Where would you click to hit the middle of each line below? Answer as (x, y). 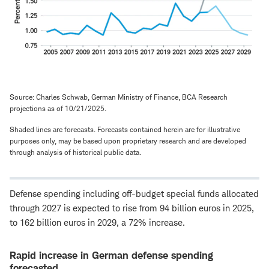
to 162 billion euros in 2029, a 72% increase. (97, 222)
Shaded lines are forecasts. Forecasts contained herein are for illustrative (125, 129)
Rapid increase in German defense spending (111, 255)
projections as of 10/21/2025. (58, 108)
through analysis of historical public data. (75, 152)
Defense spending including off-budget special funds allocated (134, 193)
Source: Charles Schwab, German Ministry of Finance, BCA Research (119, 97)
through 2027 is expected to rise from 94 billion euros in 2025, (132, 208)
